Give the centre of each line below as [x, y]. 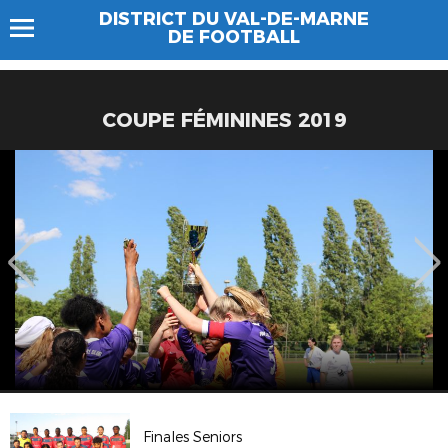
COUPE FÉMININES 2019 [224, 120]
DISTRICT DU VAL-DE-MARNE [234, 19]
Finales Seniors [193, 437]
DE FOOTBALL [234, 37]
